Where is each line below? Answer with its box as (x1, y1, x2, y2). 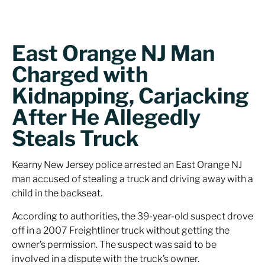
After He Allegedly (12, 104, 201, 130)
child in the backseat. (12, 188, 102, 199)
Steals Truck (12, 125, 139, 151)
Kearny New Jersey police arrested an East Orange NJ (12, 159, 243, 170)
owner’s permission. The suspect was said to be (12, 239, 216, 250)
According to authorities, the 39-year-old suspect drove (12, 211, 253, 222)
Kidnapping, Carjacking (12, 83, 249, 109)
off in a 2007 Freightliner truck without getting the (12, 225, 230, 236)
